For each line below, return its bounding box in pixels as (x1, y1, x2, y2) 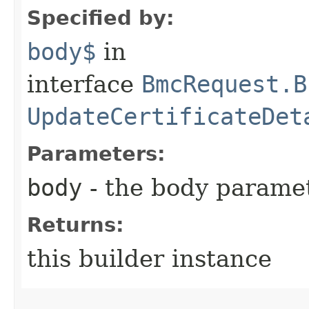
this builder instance (27, 244, 272, 272)
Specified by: (27, 6, 175, 30)
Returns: (27, 212, 124, 237)
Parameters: (27, 141, 166, 166)
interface (27, 70, 141, 98)
